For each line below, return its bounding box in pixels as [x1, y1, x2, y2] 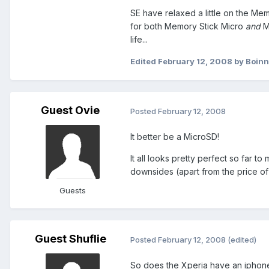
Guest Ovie [41, 104, 100, 117]
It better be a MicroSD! [130, 131, 219, 142]
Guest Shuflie [34, 232, 106, 246]
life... [130, 34, 148, 45]
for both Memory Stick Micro [130, 21, 246, 32]
